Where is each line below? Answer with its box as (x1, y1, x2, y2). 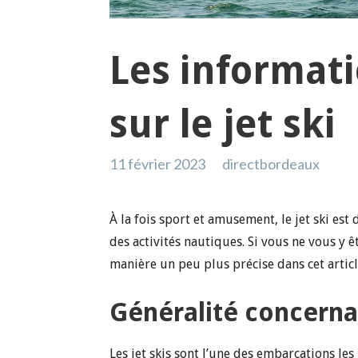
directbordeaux (222, 154, 320, 173)
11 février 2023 (109, 154, 206, 173)
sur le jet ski (109, 101, 336, 147)
